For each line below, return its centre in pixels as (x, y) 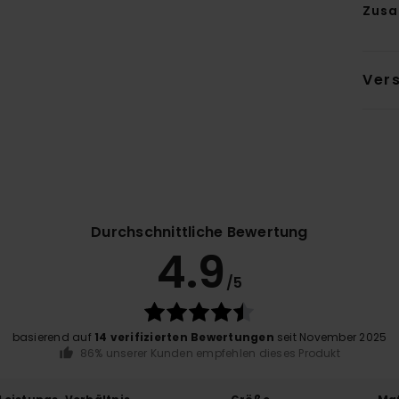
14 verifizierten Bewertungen (184, 338)
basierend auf (53, 338)
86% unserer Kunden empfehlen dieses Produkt (210, 354)
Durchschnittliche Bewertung (199, 232)
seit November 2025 (330, 338)
